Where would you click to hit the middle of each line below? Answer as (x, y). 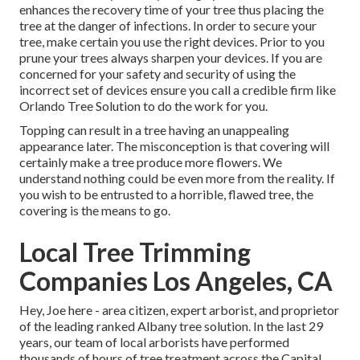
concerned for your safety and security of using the (157, 74)
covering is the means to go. (95, 211)
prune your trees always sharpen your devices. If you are (171, 58)
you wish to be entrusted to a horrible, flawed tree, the (166, 194)
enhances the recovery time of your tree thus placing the (172, 10)
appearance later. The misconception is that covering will (174, 146)
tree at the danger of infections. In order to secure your (168, 26)
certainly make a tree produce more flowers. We (151, 162)
